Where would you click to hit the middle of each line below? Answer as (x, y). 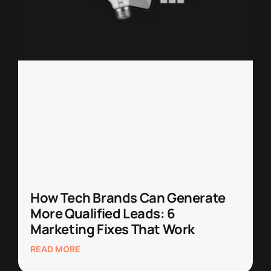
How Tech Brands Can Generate (128, 198)
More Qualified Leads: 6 (103, 213)
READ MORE (55, 249)
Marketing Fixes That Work (113, 229)
